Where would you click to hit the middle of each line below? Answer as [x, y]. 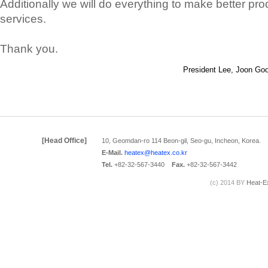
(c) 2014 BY [228, 182]
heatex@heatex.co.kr [156, 153]
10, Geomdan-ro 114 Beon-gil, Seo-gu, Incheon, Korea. [181, 141]
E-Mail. [112, 153]
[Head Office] [64, 141]
